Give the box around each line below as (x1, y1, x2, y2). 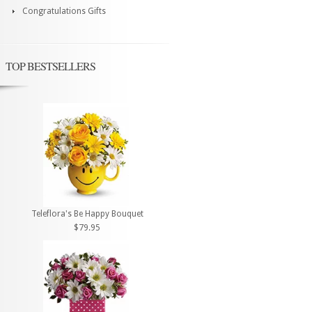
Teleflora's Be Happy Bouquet (31, 209, 143, 219)
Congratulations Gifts (22, 6, 106, 16)
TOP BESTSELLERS (6, 58, 95, 73)
